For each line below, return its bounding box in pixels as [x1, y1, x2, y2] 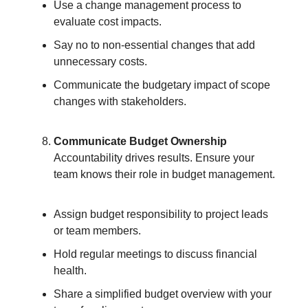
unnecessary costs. [54, 56, 147, 68]
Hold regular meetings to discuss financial [54, 248, 257, 261]
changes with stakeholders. [54, 96, 186, 108]
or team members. [54, 225, 141, 237]
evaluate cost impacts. [54, 16, 162, 28]
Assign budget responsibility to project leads [54, 208, 268, 221]
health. [54, 265, 87, 277]
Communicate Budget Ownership [54, 135, 227, 148]
